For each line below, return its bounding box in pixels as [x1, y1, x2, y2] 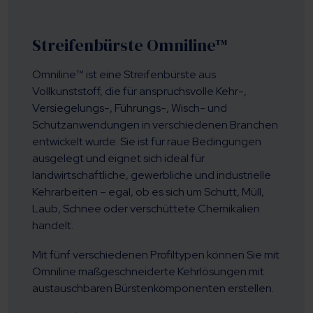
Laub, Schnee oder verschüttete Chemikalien [31, 201, 260, 217]
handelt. [31, 218, 73, 233]
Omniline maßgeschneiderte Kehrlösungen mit [31, 264, 264, 279]
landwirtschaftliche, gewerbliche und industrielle [31, 168, 271, 183]
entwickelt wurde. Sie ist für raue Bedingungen [31, 134, 261, 150]
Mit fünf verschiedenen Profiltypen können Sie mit [31, 247, 279, 263]
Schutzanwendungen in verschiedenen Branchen [31, 117, 278, 133]
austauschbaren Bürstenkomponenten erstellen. [31, 281, 274, 296]
